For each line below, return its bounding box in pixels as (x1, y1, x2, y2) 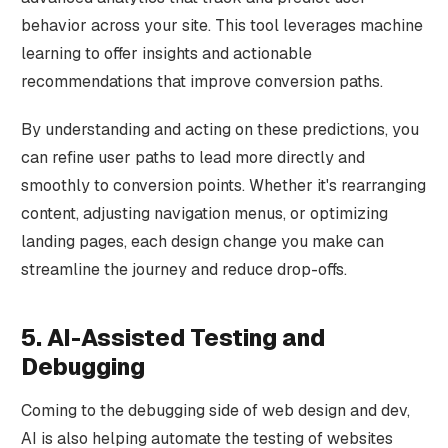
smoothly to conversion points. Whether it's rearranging (20, 175, 426, 197)
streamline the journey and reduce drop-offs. (20, 259, 347, 281)
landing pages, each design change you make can (20, 231, 384, 253)
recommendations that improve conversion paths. (20, 71, 383, 93)
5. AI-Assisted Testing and (20, 323, 325, 354)
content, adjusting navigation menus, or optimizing (20, 203, 388, 225)
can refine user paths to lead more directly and (20, 147, 365, 169)
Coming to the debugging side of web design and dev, (20, 400, 410, 422)
